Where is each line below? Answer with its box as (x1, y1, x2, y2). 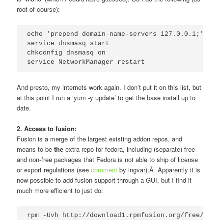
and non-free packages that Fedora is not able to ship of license (17, 155, 198, 165)
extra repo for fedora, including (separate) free (63, 144, 195, 154)
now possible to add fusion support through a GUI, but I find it (17, 175, 192, 185)
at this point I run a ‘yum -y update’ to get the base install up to (17, 93, 196, 103)
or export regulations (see (17, 165, 91, 175)
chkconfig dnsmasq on (27, 49, 106, 57)
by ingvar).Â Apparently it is (117, 165, 201, 175)
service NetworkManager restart (27, 58, 145, 66)
